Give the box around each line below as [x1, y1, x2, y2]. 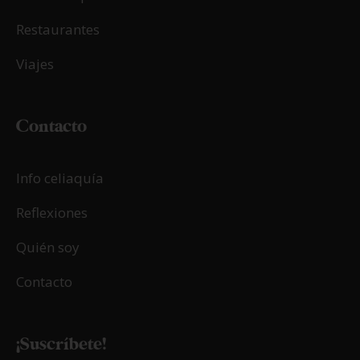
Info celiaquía [16, 169, 104, 188]
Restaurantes [16, 20, 100, 39]
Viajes [16, 55, 54, 74]
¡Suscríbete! [16, 333, 106, 356]
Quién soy [16, 238, 80, 257]
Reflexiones [16, 203, 88, 223]
